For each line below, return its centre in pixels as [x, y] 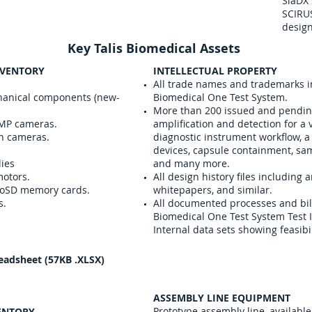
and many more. [192, 163]
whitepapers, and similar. [213, 190]
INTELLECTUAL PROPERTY [215, 71]
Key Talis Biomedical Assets [154, 48]
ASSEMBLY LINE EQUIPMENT [222, 298]
